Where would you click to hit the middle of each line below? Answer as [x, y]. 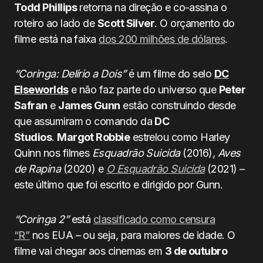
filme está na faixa [57, 39]
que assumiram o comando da [85, 121]
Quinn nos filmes [53, 153]
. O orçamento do [195, 23]
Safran [31, 105]
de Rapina [38, 169]
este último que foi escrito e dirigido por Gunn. [119, 185]
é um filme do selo [170, 74]
